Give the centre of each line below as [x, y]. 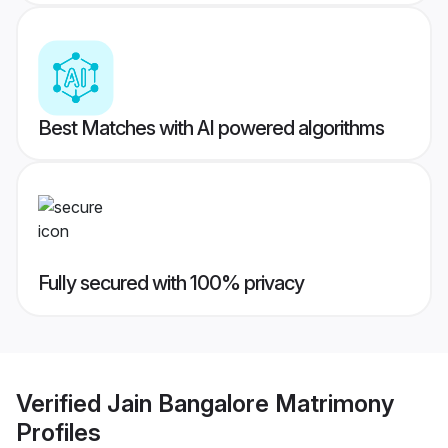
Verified [61, 403]
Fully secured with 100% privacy [171, 283]
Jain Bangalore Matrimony [250, 403]
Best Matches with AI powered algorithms [211, 128]
